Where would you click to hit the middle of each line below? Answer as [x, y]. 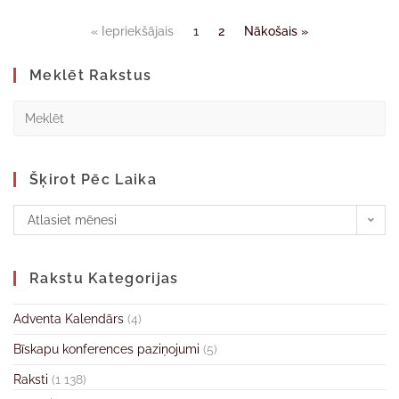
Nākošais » [276, 31]
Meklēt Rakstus [91, 75]
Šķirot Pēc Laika [93, 179]
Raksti [31, 379]
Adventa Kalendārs [69, 319]
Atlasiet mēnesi [72, 220]
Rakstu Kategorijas [104, 278]
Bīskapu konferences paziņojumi [106, 349]
